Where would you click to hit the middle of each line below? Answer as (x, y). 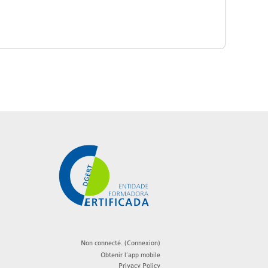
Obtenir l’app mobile (130, 255)
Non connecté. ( (104, 243)
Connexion (142, 243)
